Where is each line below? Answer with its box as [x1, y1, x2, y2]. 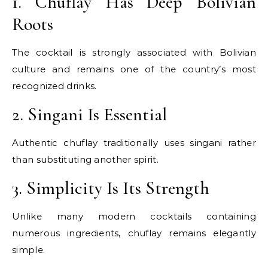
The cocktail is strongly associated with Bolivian [12, 47, 256, 59]
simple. [12, 244, 45, 256]
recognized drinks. [12, 80, 97, 92]
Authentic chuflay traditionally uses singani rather [12, 137, 256, 149]
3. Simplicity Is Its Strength [12, 177, 209, 200]
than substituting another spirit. [12, 154, 159, 166]
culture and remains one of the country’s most [12, 63, 256, 75]
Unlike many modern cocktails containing [12, 211, 256, 223]
